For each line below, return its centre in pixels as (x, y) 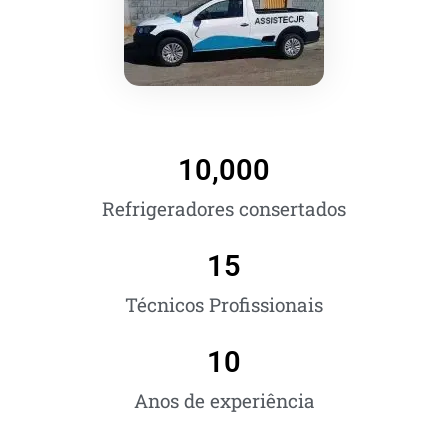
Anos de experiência (224, 401)
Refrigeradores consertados (224, 209)
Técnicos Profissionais (224, 305)
